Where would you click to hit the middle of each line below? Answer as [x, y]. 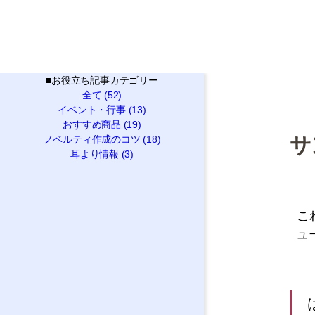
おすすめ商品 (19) [102, 124]
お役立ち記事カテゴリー [105, 80]
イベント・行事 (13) [102, 110]
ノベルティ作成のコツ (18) [102, 139]
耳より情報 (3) [102, 154]
